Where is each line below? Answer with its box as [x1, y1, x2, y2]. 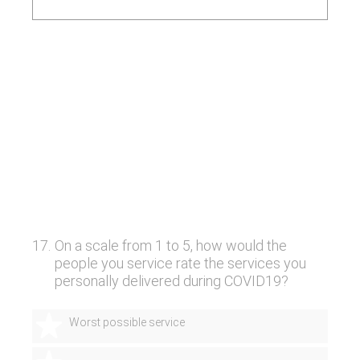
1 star [65, 309, 130, 339]
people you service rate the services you [54, 255, 306, 272]
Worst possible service [69, 316, 185, 329]
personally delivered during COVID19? [54, 272, 288, 289]
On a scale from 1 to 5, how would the [54, 237, 287, 254]
